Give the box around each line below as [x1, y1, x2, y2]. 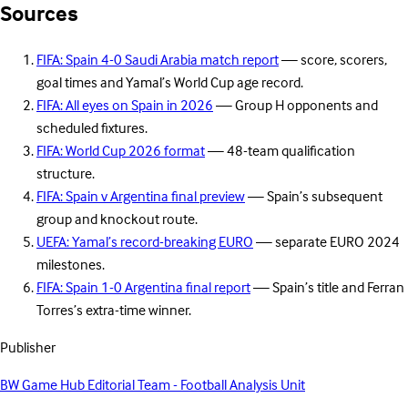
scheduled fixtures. [36, 117, 148, 142]
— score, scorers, [279, 49, 387, 74]
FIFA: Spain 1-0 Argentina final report [36, 277, 250, 301]
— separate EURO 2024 [253, 231, 400, 256]
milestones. [36, 254, 105, 279]
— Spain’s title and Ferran [250, 277, 404, 301]
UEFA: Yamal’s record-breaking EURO [36, 231, 253, 256]
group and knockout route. [36, 209, 198, 233]
